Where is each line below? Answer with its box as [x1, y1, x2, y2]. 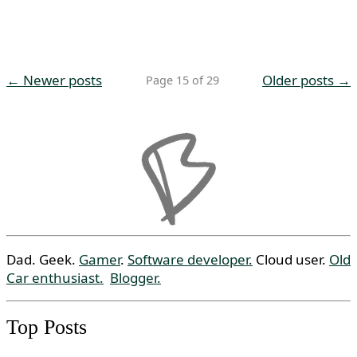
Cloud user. [253, 250, 329, 269]
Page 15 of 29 [145, 72, 219, 88]
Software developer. [127, 250, 253, 269]
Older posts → [262, 70, 351, 89]
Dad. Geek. [6, 250, 79, 269]
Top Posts [6, 315, 87, 339]
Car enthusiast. [6, 269, 104, 287]
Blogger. [110, 269, 161, 287]
